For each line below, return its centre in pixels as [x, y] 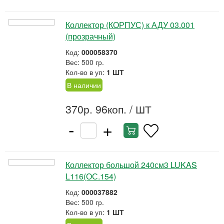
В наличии [84, 85]
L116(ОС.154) [91, 176]
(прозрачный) [90, 36]
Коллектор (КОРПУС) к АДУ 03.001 [130, 25]
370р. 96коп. [96, 109]
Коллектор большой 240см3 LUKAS [131, 165]
